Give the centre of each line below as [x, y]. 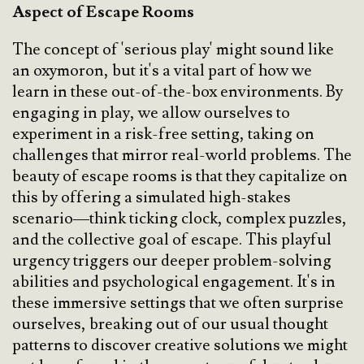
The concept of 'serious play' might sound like [173, 50]
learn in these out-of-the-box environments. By [178, 92]
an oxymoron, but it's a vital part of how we [162, 71]
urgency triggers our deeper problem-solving [172, 261]
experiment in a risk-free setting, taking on [163, 134]
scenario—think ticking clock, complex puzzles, [180, 219]
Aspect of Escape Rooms [103, 13]
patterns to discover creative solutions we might [180, 346]
